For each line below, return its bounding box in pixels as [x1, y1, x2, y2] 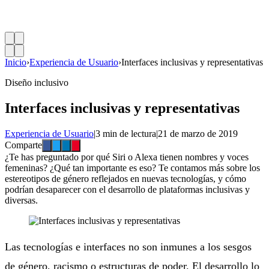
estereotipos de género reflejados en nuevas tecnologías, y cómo [5, 173, 246, 184]
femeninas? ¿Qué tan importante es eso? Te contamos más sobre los [5, 162, 260, 173]
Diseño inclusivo [5, 77, 68, 88]
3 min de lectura [95, 128, 156, 139]
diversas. [5, 195, 38, 205]
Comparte [5, 139, 42, 150]
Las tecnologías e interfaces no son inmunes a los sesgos [5, 240, 252, 253]
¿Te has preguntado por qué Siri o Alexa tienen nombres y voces [5, 151, 249, 162]
